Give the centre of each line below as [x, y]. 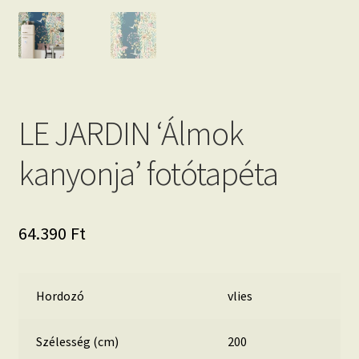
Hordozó [61, 295]
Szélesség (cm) [78, 341]
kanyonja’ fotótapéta [148, 173]
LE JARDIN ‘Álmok [131, 133]
